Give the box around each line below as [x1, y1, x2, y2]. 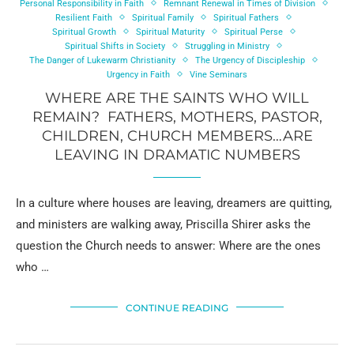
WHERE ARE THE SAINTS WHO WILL [45, 88, 309, 107]
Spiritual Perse [224, 26, 283, 37]
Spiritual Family [132, 12, 194, 23]
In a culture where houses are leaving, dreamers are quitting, [16, 195, 332, 210]
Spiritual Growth [51, 26, 116, 37]
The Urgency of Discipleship [195, 55, 305, 66]
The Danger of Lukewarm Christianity [29, 55, 175, 66]
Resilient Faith [55, 12, 112, 23]
